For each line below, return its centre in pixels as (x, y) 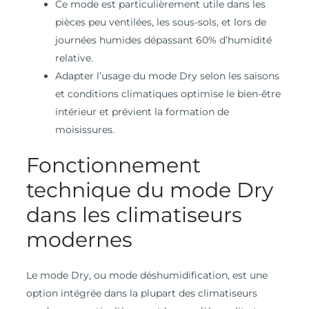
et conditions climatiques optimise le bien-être (168, 94)
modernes (79, 240)
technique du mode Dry (149, 190)
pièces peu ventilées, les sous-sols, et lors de (160, 22)
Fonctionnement (113, 166)
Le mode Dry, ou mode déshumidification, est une (147, 276)
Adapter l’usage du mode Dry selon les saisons (167, 76)
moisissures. (84, 130)
